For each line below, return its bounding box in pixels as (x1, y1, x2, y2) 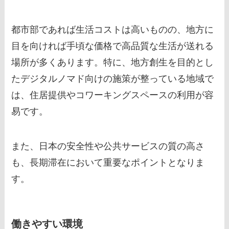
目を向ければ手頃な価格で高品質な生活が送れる (11, 40, 214, 51)
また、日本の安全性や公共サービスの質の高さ (11, 141, 205, 151)
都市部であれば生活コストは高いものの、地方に (11, 24, 214, 35)
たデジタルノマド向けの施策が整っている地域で (11, 73, 214, 84)
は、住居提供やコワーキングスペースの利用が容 (11, 89, 214, 100)
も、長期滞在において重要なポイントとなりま (11, 157, 205, 168)
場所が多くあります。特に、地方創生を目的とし (11, 57, 214, 67)
